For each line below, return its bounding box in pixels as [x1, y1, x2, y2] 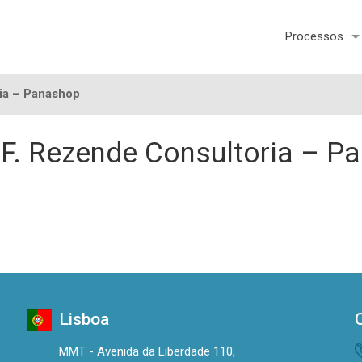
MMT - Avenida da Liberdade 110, [58, 344, 235, 360]
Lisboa [58, 309, 109, 330]
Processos [284, 29, 343, 44]
